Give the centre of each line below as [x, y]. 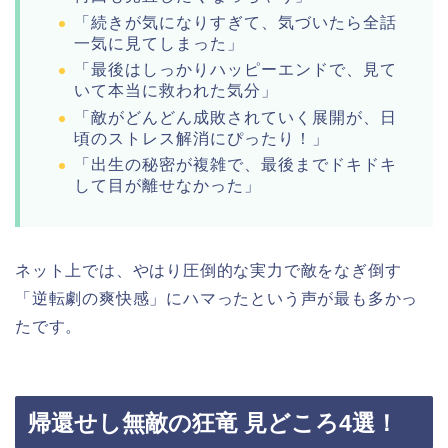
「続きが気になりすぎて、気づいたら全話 [235, 22]
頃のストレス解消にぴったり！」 [201, 138]
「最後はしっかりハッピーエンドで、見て [235, 70]
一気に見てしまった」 [159, 43]
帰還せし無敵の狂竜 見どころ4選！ [213, 422]
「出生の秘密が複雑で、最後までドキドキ [235, 165]
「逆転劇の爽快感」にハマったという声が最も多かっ [217, 299]
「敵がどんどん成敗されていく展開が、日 [235, 117]
